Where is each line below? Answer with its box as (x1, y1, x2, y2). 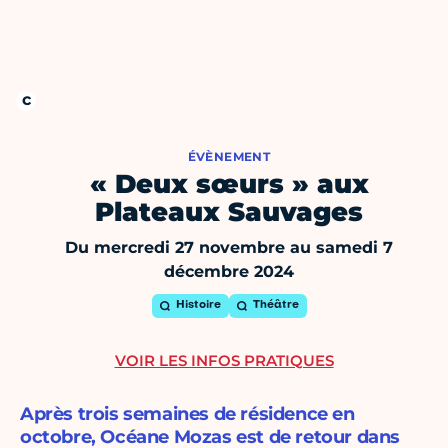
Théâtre (252, 300, 299, 312)
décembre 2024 (164, 262, 294, 282)
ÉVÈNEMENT (187, 149, 271, 165)
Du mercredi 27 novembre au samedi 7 (65, 238, 393, 258)
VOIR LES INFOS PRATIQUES (114, 351, 334, 371)
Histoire (175, 300, 221, 312)
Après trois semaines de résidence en (20, 403, 355, 426)
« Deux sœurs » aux (89, 168, 369, 201)
